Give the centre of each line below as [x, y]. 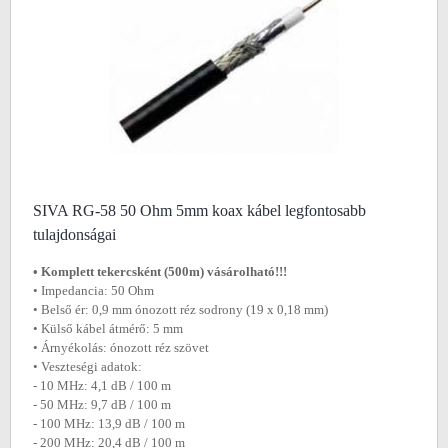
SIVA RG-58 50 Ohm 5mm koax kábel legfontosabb [199, 210]
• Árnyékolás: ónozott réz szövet [121, 347]
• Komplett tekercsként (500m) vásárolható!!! [160, 271]
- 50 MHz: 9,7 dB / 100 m [102, 404]
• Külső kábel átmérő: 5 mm [108, 328]
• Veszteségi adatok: [87, 366]
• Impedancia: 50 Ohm [93, 290]
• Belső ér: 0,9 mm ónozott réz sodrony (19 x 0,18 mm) [180, 309]
